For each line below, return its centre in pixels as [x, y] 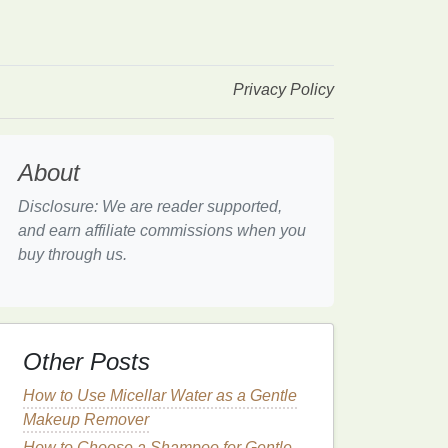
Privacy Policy [283, 89]
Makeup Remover [86, 419]
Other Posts [86, 361]
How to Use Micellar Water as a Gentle [160, 395]
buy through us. [72, 254]
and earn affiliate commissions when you [162, 230]
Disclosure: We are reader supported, [150, 206]
